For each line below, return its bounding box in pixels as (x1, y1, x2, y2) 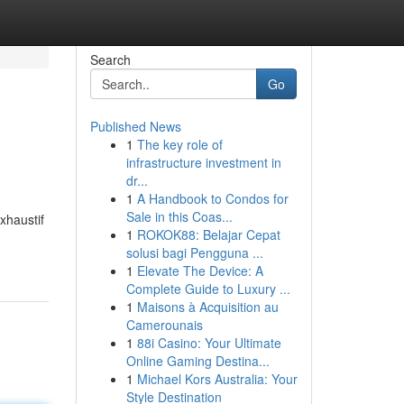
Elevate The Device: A (136, 262, 263, 280)
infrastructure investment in (125, 153, 281, 171)
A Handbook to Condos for (136, 189, 289, 207)
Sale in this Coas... (125, 207, 233, 225)
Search (89, 50, 131, 69)
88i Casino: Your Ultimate (136, 334, 281, 352)
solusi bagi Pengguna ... (125, 243, 263, 262)
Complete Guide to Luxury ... (125, 280, 290, 298)
